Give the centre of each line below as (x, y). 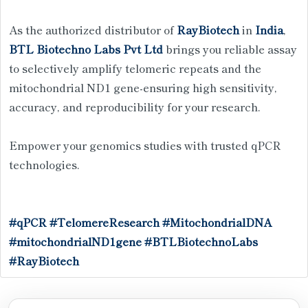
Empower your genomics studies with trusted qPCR (145, 145)
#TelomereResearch (104, 222)
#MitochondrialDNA (217, 222)
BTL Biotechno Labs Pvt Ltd (86, 48)
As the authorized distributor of (93, 29)
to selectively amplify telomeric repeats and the (135, 68)
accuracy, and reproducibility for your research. (135, 106)
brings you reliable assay (230, 48)
